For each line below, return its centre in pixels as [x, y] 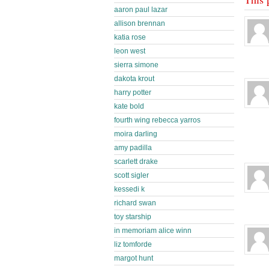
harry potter [133, 92]
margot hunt [134, 258]
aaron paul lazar [141, 10]
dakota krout [134, 79]
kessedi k [129, 189]
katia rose [130, 37]
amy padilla [133, 148]
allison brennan [140, 23]
